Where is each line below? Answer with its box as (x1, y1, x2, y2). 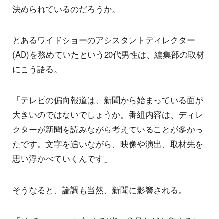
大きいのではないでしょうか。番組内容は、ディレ (12, 109, 203, 121)
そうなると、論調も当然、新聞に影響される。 (12, 183, 187, 196)
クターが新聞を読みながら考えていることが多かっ (12, 123, 203, 135)
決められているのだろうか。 (12, 2, 120, 15)
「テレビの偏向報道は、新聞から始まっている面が (12, 94, 203, 106)
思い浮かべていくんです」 (12, 153, 112, 165)
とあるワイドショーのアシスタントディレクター (12, 33, 195, 45)
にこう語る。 (12, 63, 62, 75)
